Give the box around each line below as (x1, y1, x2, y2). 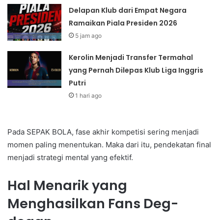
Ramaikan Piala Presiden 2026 (69, 18, 178, 28)
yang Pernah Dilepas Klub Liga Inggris (69, 65, 204, 75)
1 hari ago (75, 91, 102, 99)
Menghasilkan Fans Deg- (7, 194, 178, 213)
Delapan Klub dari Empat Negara (69, 5, 187, 15)
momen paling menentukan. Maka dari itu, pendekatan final (7, 139, 211, 149)
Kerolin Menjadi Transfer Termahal (69, 52, 193, 62)
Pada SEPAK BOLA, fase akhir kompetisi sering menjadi (7, 127, 199, 137)
